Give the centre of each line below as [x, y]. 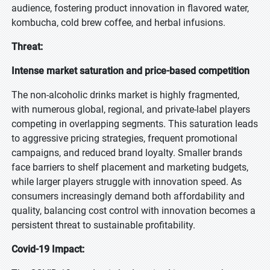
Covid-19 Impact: [49, 249]
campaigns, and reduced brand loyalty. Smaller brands [127, 153]
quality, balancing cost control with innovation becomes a [133, 211]
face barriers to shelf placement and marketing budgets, [130, 167]
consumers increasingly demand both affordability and [128, 196]
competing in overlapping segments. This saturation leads [135, 124]
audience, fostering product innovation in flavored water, [130, 8]
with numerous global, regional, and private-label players [131, 109]
